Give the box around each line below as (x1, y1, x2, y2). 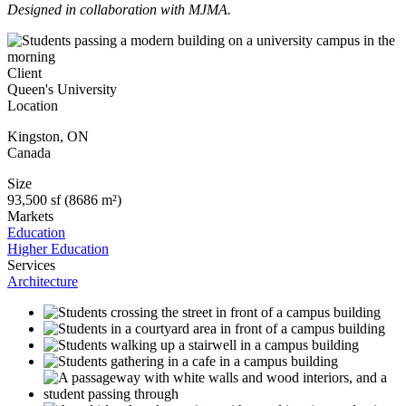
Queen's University (7, 81, 117, 97)
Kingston (7, 128, 60, 144)
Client (7, 64, 42, 81)
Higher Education (7, 240, 109, 256)
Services (7, 256, 55, 273)
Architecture (7, 273, 78, 289)
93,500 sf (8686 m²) (7, 191, 121, 208)
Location (7, 97, 58, 113)
